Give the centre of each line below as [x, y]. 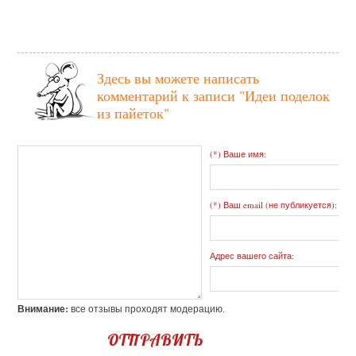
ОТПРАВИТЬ [155, 340]
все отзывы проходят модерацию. [147, 309]
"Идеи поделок [285, 96]
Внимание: [43, 309]
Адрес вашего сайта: [252, 256]
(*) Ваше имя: [238, 154]
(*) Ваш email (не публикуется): [274, 205]
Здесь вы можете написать [178, 78]
